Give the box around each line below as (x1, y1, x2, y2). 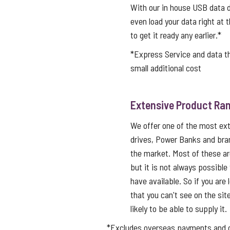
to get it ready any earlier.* (130, 29, 221, 41)
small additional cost (130, 62, 201, 73)
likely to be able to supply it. (130, 203, 227, 214)
